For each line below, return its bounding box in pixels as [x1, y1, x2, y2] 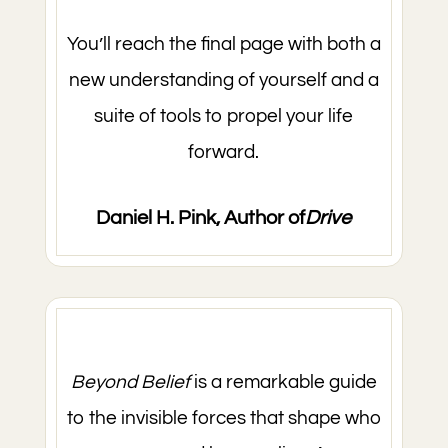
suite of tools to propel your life [94, 106, 354, 126]
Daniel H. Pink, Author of [96, 208, 306, 228]
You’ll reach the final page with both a [66, 34, 381, 54]
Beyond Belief [70, 372, 190, 392]
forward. [188, 142, 260, 162]
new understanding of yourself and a [68, 70, 379, 90]
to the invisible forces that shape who [66, 408, 381, 428]
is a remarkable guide [189, 372, 377, 392]
